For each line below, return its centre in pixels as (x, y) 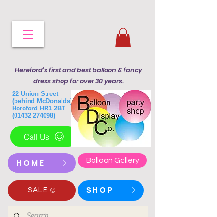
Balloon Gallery (112, 160)
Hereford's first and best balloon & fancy (78, 70)
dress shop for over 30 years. (78, 81)
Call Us (36, 136)
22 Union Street (35, 93)
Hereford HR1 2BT (39, 108)
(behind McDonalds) (42, 101)
